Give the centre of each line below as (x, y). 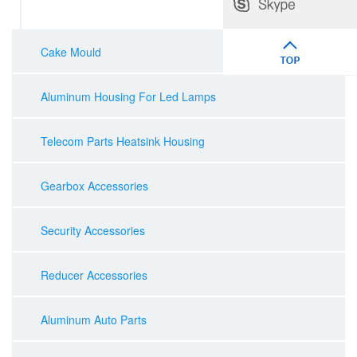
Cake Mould (71, 52)
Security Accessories (93, 230)
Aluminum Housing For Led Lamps (128, 96)
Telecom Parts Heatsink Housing (123, 141)
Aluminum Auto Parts (94, 320)
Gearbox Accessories (94, 186)
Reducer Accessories (94, 275)
